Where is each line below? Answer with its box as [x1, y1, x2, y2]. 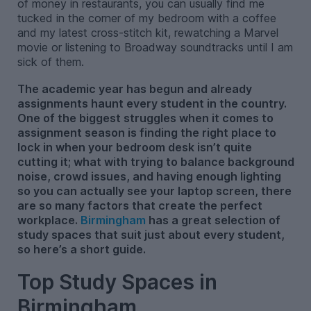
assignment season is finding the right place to [17, 125, 276, 140]
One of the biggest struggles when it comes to [17, 110, 274, 125]
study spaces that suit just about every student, [17, 227, 285, 242]
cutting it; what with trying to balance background [17, 154, 294, 169]
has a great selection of [145, 212, 280, 227]
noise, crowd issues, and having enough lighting [17, 169, 281, 183]
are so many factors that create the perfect [17, 198, 262, 212]
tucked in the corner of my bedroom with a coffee [17, 11, 276, 25]
